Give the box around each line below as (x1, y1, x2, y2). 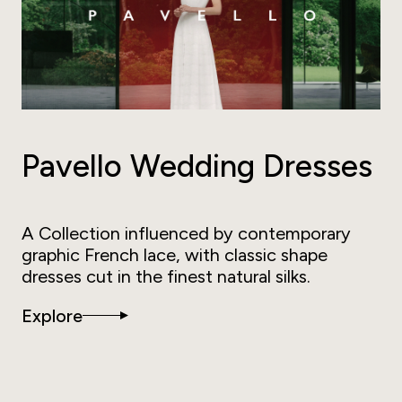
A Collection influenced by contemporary (22, 222, 351, 244)
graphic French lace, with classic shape (22, 243, 328, 266)
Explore (22, 304, 83, 327)
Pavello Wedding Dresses (22, 146, 372, 185)
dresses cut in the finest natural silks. (22, 265, 310, 287)
